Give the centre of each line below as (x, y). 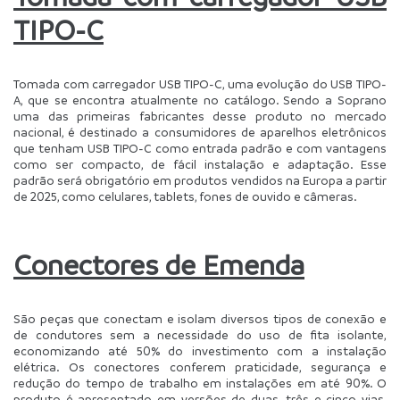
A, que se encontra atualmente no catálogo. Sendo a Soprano (200, 100)
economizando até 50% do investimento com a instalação (200, 351)
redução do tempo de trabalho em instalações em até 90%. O (200, 383)
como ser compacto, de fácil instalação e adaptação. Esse (200, 164)
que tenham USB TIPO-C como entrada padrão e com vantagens (200, 148)
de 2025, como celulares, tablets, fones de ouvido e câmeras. (187, 196)
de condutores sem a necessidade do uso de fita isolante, (200, 335)
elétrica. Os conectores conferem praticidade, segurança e (200, 367)
